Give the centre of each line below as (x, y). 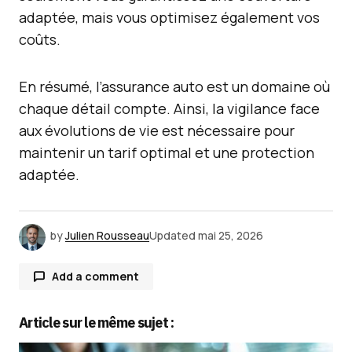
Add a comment (95, 276)
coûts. (40, 39)
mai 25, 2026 (231, 236)
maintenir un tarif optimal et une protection (167, 152)
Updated (172, 236)
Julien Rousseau (107, 236)
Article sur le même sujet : (97, 323)
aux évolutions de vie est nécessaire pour (157, 130)
